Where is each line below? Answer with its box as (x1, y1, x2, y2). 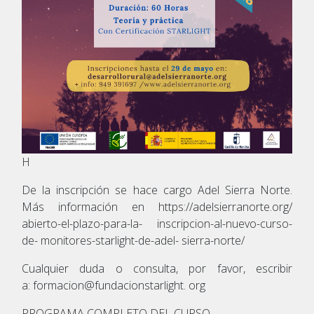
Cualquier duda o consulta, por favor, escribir (22, 260, 292, 276)
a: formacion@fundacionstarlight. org (22, 277, 205, 293)
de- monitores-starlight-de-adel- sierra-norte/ (22, 232, 245, 248)
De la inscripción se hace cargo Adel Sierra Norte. (22, 182, 292, 198)
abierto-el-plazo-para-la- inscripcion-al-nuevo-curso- (22, 215, 292, 231)
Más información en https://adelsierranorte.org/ (22, 198, 292, 214)
